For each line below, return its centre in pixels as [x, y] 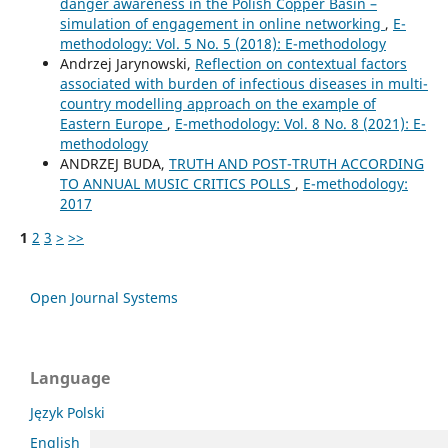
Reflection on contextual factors [300, 63]
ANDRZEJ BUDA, [114, 163]
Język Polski [67, 412]
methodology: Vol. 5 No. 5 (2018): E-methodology [222, 43]
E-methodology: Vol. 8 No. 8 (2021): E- [300, 123]
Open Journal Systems [104, 297]
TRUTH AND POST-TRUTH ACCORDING [296, 163]
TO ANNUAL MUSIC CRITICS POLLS [177, 183]
